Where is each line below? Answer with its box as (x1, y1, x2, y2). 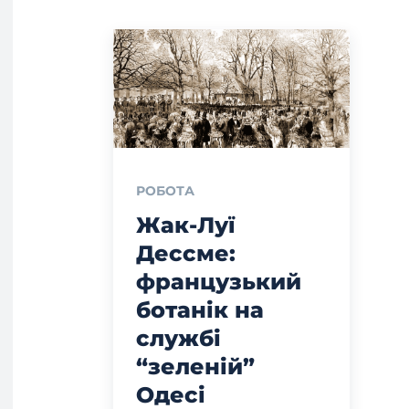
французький (136, 267, 301, 295)
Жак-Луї (136, 211, 236, 238)
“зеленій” (136, 352, 255, 380)
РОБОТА (136, 182, 194, 199)
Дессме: (136, 239, 236, 267)
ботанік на (136, 296, 264, 323)
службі (136, 324, 221, 351)
